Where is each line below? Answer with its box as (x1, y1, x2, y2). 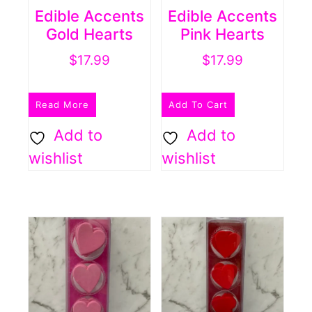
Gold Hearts (45, 24, 133, 43)
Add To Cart (169, 99, 228, 111)
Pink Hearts (180, 24, 265, 43)
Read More (36, 99, 89, 111)
